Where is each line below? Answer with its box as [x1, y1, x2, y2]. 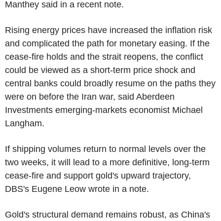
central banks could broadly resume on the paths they [5, 78, 216, 88]
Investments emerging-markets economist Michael [5, 105, 203, 115]
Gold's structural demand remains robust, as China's [5, 210, 210, 220]
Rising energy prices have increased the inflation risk [5, 25, 212, 35]
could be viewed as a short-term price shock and [5, 65, 195, 75]
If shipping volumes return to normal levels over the [5, 144, 206, 154]
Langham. [5, 118, 44, 128]
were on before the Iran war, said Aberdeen [5, 92, 175, 102]
